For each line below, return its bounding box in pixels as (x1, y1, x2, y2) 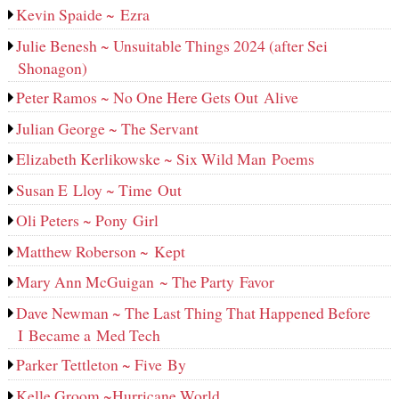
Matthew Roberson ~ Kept (16, 240, 186, 262)
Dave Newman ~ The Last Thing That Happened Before (16, 301, 371, 323)
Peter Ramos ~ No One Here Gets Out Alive (16, 86, 299, 109)
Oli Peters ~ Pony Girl (16, 209, 159, 232)
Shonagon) (17, 56, 87, 78)
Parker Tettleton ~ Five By (16, 354, 187, 376)
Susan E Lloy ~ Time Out (16, 178, 188, 200)
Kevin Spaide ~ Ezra (16, 4, 151, 26)
